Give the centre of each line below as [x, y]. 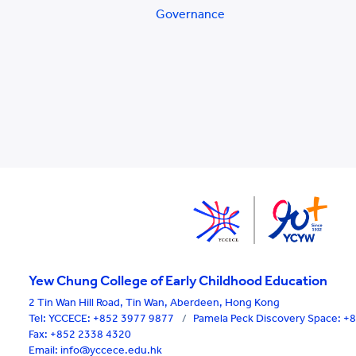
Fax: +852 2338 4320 [80, 334]
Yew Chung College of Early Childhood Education [178, 281]
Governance [190, 14]
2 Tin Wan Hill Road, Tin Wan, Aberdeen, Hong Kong [154, 302]
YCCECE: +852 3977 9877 [112, 318]
